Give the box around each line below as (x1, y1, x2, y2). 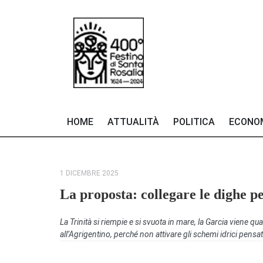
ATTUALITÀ (107, 116, 159, 127)
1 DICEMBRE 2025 (60, 168, 119, 177)
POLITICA (173, 116, 215, 127)
